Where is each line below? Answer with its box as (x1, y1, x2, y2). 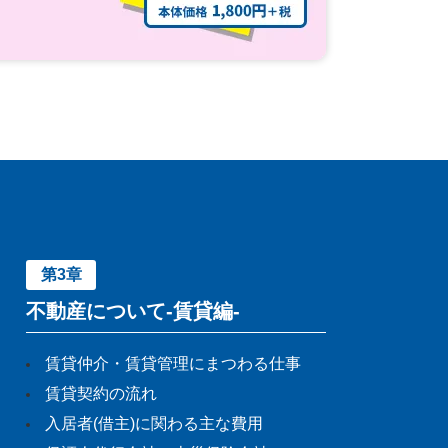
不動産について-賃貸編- (26, 300, 240, 323)
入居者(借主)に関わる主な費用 (45, 415, 263, 433)
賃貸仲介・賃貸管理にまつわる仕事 (45, 355, 301, 373)
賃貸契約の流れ (45, 385, 157, 403)
